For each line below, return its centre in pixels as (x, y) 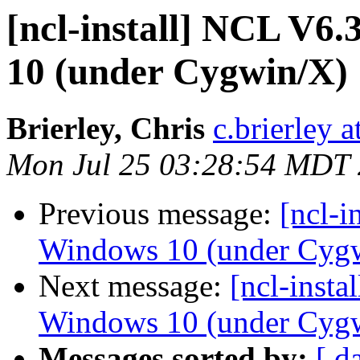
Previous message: (159, 214)
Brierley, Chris (106, 129)
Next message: (134, 286)
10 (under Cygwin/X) (177, 72)
